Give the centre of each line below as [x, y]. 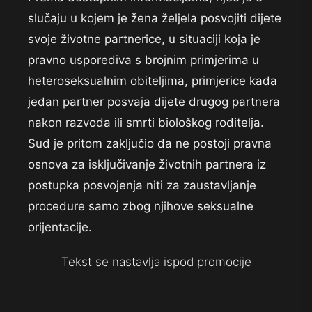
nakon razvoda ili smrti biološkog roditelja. [146, 123]
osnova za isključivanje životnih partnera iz [147, 165]
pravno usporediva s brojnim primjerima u [143, 60]
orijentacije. [60, 227]
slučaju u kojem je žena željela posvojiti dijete [155, 18]
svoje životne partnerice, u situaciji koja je [144, 39]
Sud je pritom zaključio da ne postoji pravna [150, 144]
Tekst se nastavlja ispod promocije [156, 262]
